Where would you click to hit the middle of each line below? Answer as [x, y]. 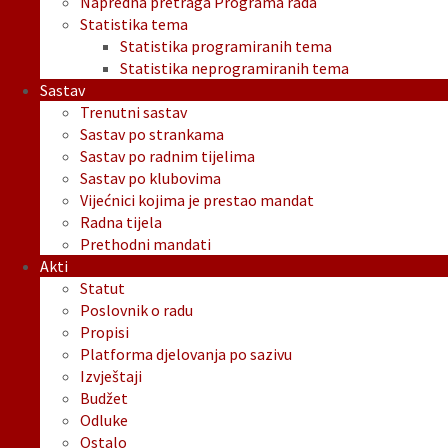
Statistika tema [134, 24]
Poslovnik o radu [136, 310]
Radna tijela [121, 222]
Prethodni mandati [145, 244]
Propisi [104, 332]
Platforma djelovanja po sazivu [186, 354]
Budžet [104, 398]
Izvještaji [111, 376]
